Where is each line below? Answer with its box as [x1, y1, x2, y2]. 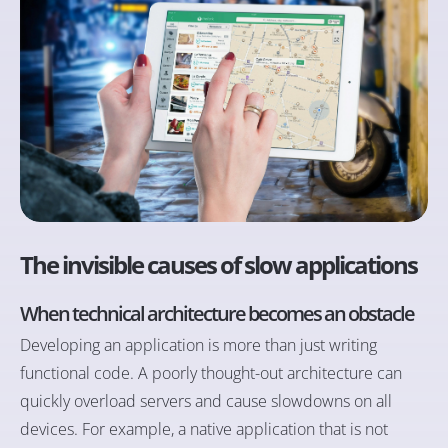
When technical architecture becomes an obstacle [20, 300, 414, 328]
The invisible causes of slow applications [20, 248, 417, 282]
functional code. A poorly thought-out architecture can [20, 362, 402, 385]
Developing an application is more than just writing [20, 334, 377, 357]
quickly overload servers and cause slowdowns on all [20, 390, 392, 413]
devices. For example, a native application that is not [20, 418, 388, 441]
